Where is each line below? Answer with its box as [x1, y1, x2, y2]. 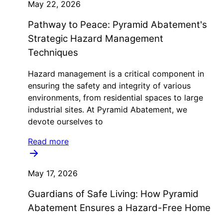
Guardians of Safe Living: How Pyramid [28, 188, 199, 200]
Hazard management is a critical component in [28, 69, 204, 79]
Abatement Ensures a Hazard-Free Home [28, 202, 211, 214]
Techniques [28, 47, 78, 58]
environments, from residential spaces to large [28, 93, 203, 103]
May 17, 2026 [28, 168, 78, 178]
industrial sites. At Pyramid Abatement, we [28, 105, 187, 114]
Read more [28, 136, 69, 146]
